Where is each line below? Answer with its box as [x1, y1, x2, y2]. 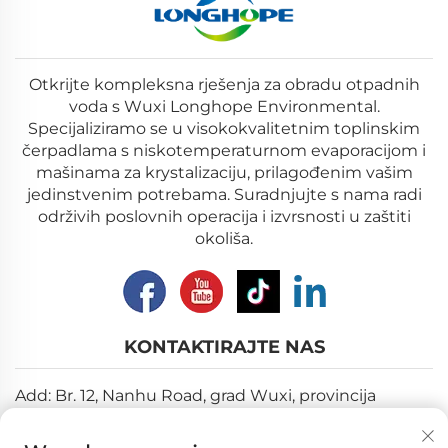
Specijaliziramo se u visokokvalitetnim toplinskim [28, 118, 420, 138]
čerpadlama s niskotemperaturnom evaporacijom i [22, 140, 426, 160]
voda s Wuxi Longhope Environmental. [68, 96, 380, 116]
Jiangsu [15, 409, 77, 429]
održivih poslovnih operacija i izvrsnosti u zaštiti [37, 206, 411, 226]
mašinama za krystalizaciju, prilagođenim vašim [35, 162, 413, 182]
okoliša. [195, 228, 253, 248]
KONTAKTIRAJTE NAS [123, 335, 325, 358]
